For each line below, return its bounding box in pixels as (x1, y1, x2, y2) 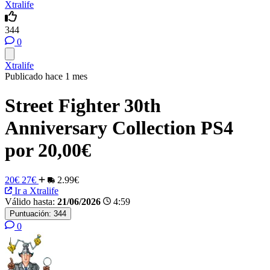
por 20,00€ (5, 139, 91, 162)
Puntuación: (10, 209, 51, 218)
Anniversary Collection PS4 (5, 117, 233, 139)
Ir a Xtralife (12, 185, 58, 196)
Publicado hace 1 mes (5, 71, 87, 81)
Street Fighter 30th (5, 95, 161, 117)
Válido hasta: (5, 196, 55, 207)
